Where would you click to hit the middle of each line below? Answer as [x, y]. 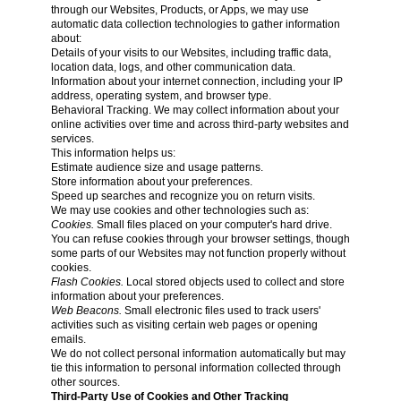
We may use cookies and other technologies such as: [179, 210]
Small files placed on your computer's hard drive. [213, 225]
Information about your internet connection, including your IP [196, 81]
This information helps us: [113, 153]
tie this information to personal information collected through [196, 368]
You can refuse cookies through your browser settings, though [200, 239]
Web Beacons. [86, 311]
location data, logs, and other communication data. [173, 67]
